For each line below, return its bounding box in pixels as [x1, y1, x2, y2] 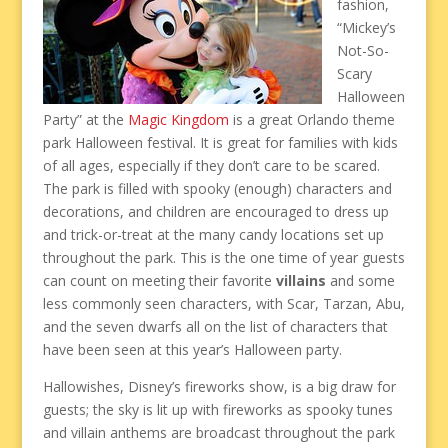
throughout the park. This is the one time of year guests [42, 247, 405, 267]
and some [325, 270, 395, 290]
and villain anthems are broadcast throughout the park [42, 422, 395, 442]
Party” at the [42, 109, 128, 129]
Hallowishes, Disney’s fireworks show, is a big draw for [42, 376, 396, 396]
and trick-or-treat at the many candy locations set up [42, 224, 384, 244]
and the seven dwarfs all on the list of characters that [42, 316, 388, 336]
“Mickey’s [336, 17, 396, 37]
